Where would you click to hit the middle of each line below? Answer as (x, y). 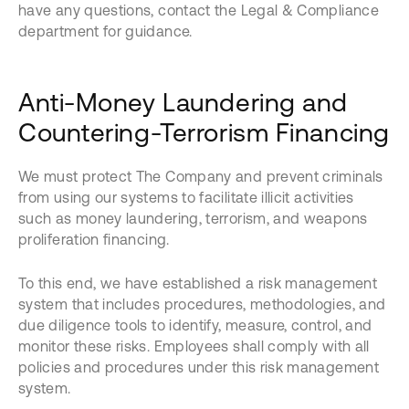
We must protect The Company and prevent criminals (201, 176)
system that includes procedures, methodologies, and (202, 304)
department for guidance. (105, 31)
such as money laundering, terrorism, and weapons (193, 218)
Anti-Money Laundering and (183, 102)
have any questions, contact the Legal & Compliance (199, 10)
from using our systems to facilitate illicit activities (186, 197)
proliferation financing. (94, 239)
